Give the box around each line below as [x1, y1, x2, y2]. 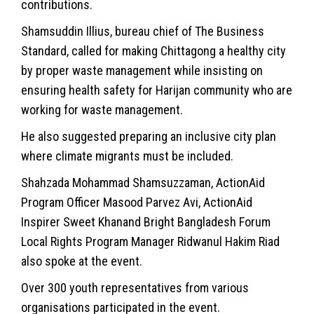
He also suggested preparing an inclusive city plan [21, 128, 276, 144]
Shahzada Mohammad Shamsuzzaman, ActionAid [21, 175, 265, 190]
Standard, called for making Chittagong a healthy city [21, 43, 286, 58]
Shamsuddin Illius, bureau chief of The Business [21, 23, 264, 39]
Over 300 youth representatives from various [21, 280, 249, 295]
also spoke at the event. [21, 253, 142, 268]
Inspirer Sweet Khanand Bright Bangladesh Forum [21, 214, 271, 229]
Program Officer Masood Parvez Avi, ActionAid [21, 194, 252, 210]
